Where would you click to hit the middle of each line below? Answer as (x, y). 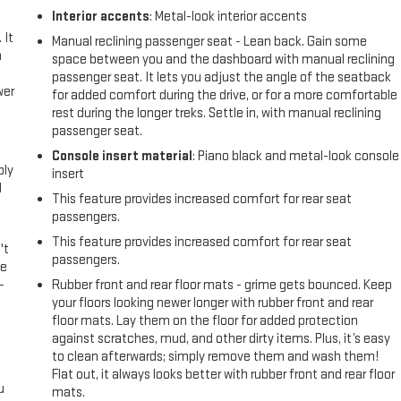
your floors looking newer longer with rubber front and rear (213, 303)
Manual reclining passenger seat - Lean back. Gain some (210, 42)
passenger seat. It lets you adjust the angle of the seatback (222, 78)
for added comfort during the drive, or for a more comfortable (225, 96)
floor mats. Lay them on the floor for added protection (205, 321)
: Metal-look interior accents (229, 17)
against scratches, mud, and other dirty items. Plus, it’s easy (222, 339)
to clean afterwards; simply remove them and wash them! (216, 357)
